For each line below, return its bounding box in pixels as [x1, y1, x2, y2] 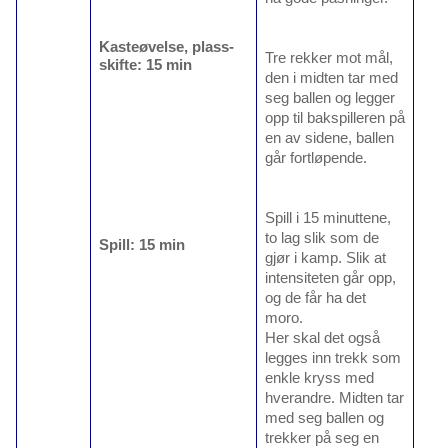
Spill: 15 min [98, 236, 185, 253]
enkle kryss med [264, 369, 374, 386]
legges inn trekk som [264, 349, 401, 366]
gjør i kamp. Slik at [264, 249, 386, 266]
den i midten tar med [264, 69, 398, 86]
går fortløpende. [264, 149, 367, 166]
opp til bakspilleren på [264, 109, 405, 126]
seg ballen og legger [264, 89, 395, 106]
